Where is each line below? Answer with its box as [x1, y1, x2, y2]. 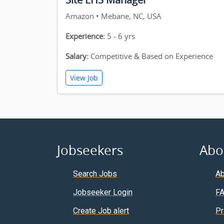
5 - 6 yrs [105, 31, 135, 41]
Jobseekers [57, 141, 123, 159]
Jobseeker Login [73, 187, 132, 197]
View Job [70, 73, 98, 82]
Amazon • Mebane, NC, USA [65, 11, 161, 21]
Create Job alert [73, 206, 129, 215]
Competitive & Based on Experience [88, 51, 213, 61]
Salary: [65, 51, 88, 61]
